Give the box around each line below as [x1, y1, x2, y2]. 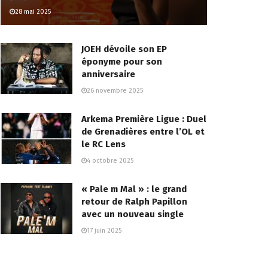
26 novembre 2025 [87, 86, 143, 95]
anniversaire [81, 68, 135, 80]
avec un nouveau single [81, 208, 184, 220]
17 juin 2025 [87, 226, 121, 234]
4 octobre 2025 [87, 156, 133, 165]
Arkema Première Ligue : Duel [81, 113, 206, 124]
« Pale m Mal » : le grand [81, 183, 187, 194]
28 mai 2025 [15, 7, 51, 16]
